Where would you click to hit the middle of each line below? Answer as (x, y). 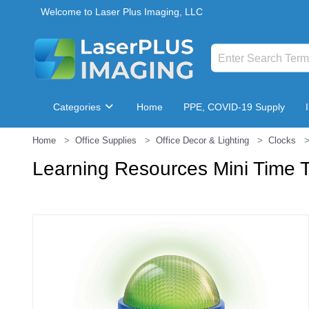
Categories (78, 107)
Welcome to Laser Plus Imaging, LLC (122, 12)
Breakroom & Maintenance (123, 148)
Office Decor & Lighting (202, 140)
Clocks (282, 140)
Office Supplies (106, 140)
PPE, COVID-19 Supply (234, 107)
